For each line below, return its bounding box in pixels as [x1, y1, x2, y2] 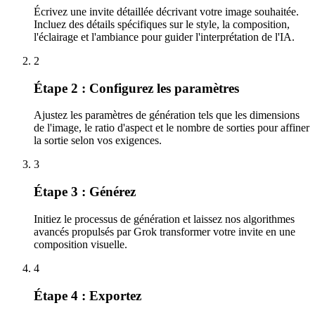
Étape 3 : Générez [34, 184, 136, 200]
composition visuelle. [34, 238, 127, 250]
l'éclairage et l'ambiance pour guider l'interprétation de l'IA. [34, 30, 295, 43]
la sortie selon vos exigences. [34, 134, 162, 147]
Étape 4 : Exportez [34, 288, 141, 303]
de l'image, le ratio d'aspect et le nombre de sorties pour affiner [34, 122, 309, 134]
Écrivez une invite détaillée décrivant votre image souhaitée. [34, 5, 299, 18]
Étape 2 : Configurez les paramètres [34, 80, 239, 96]
